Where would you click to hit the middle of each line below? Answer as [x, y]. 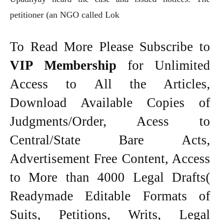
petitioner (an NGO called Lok [65, 15]
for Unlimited [169, 66]
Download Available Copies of [110, 103]
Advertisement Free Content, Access [110, 159]
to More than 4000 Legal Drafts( [110, 178]
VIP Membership [69, 66]
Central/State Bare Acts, [110, 140]
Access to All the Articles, [110, 84]
